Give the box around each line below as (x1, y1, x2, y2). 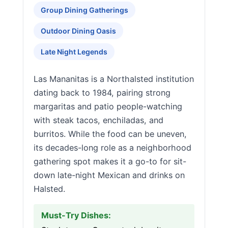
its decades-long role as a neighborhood (34, 142, 191, 153)
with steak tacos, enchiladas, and (34, 115, 163, 125)
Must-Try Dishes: (41, 210, 111, 220)
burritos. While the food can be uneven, (34, 129, 187, 139)
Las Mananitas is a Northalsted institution (34, 74, 194, 84)
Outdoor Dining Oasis (41, 26, 116, 35)
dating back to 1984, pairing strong (34, 88, 170, 98)
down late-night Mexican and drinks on (34, 170, 185, 180)
